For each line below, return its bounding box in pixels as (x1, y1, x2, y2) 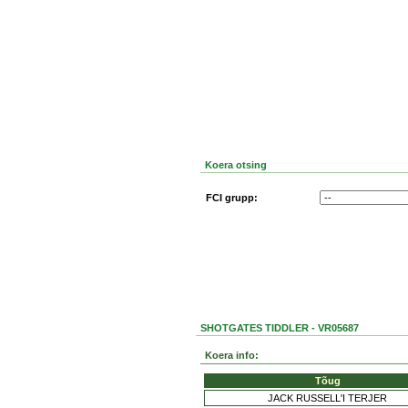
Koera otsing (204, 159, 267, 170)
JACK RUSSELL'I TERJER (268, 393, 387, 403)
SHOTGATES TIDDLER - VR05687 (199, 322, 359, 333)
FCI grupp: (205, 192, 258, 203)
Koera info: (205, 350, 259, 361)
